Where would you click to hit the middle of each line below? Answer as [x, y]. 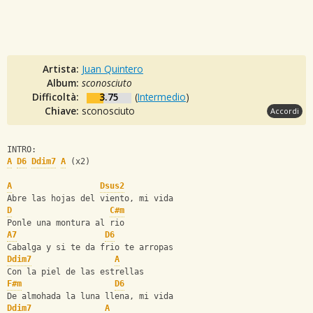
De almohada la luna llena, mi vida [90, 297]
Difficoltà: [57, 96]
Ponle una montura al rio [66, 223]
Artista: [62, 68]
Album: [64, 82]
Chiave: [63, 110]
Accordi [285, 110]
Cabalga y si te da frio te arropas [90, 248]
